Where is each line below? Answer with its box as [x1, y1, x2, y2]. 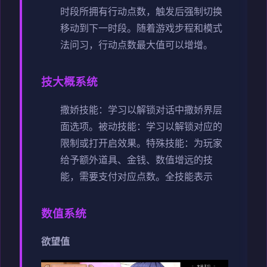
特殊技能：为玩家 [146, 138, 222, 150]
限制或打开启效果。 [60, 138, 146, 150]
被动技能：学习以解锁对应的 [98, 122, 222, 133]
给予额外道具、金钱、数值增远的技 [60, 155, 213, 166]
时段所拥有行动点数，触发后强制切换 [60, 7, 222, 18]
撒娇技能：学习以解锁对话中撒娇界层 [60, 105, 222, 116]
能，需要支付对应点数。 [60, 172, 165, 183]
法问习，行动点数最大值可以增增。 [60, 40, 213, 51]
